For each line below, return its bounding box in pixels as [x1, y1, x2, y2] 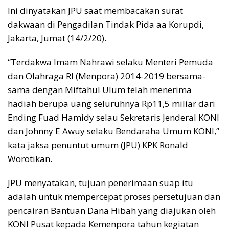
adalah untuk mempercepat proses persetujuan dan [8, 190, 220, 202]
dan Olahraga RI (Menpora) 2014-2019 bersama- [8, 70, 205, 82]
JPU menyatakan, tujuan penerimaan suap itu [8, 176, 193, 189]
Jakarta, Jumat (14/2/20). [8, 32, 106, 44]
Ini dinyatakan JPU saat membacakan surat [8, 4, 183, 16]
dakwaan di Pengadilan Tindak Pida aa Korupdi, [8, 18, 204, 30]
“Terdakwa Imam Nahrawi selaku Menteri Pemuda [8, 56, 213, 68]
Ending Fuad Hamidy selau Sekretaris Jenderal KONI [8, 111, 219, 123]
